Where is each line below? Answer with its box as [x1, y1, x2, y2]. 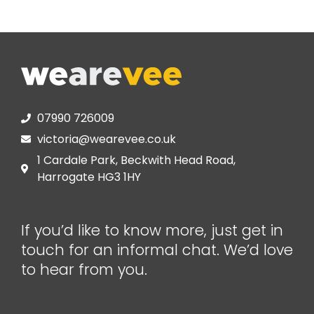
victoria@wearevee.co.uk [36, 130, 176, 147]
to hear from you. [21, 259, 147, 280]
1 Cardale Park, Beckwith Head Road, [36, 151, 235, 168]
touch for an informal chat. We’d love [21, 239, 293, 260]
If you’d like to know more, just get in [21, 219, 283, 240]
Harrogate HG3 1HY [36, 168, 141, 185]
